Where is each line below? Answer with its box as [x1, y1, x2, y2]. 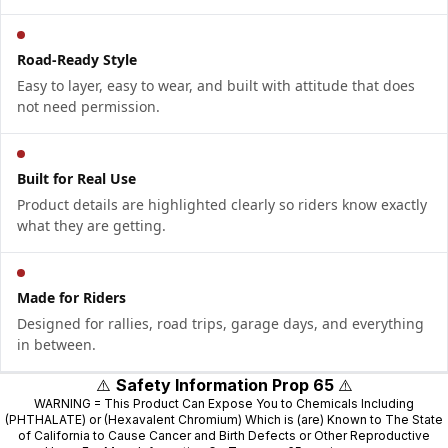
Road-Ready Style [17, 50, 137, 70]
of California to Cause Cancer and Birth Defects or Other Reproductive [18, 428, 430, 444]
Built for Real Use [17, 169, 136, 189]
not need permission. [17, 97, 160, 117]
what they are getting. [17, 216, 166, 236]
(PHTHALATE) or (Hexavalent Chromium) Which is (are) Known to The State [5, 412, 443, 428]
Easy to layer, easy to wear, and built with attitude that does [17, 76, 415, 96]
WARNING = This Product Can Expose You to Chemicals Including [34, 396, 414, 412]
